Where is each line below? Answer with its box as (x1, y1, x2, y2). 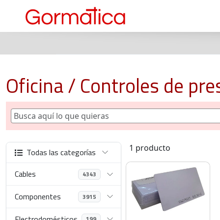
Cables (15, 168, 36, 180)
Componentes (15, 191, 61, 202)
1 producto (129, 142, 170, 153)
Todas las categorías (27, 146, 96, 159)
